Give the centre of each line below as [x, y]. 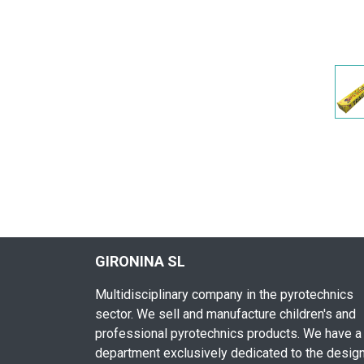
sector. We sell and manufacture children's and [225, 314]
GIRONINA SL [140, 262]
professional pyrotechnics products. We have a [228, 334]
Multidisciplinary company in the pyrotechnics [224, 295]
